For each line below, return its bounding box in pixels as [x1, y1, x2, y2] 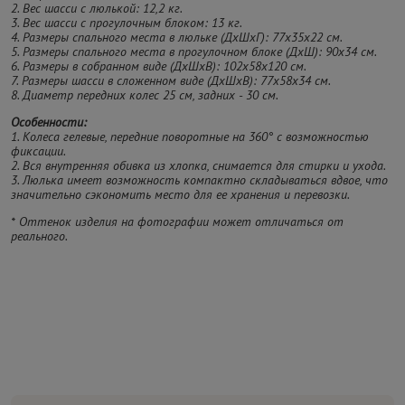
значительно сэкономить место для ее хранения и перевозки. [11, 185, 350, 202]
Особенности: [11, 113, 90, 130]
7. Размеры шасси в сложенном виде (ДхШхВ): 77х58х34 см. [11, 71, 331, 89]
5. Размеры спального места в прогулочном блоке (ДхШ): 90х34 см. [11, 42, 377, 60]
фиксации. [11, 142, 66, 159]
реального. [11, 227, 68, 244]
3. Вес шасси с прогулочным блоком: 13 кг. [11, 14, 242, 31]
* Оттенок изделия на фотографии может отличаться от [11, 212, 344, 230]
